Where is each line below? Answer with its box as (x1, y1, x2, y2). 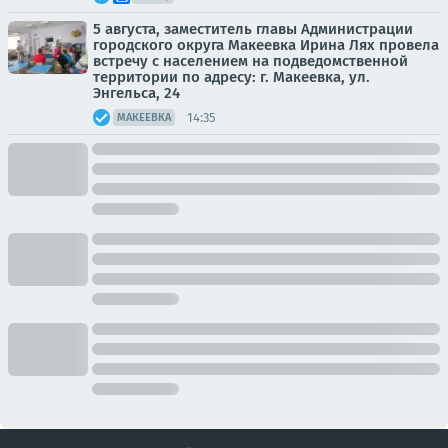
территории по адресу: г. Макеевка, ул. (93, 68, 370, 87)
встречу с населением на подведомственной (93, 52, 408, 71)
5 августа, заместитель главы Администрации (93, 20, 413, 39)
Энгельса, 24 (93, 84, 180, 103)
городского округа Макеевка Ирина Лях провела (93, 36, 439, 55)
